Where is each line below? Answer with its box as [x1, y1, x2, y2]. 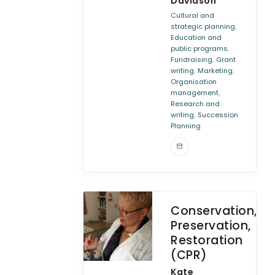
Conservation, [171, 203, 257, 219]
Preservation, [171, 217, 251, 234]
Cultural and [171, 10, 215, 20]
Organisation [171, 77, 217, 87]
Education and [171, 33, 222, 42]
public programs [171, 44, 228, 53]
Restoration [171, 232, 243, 249]
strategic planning [171, 21, 236, 31]
